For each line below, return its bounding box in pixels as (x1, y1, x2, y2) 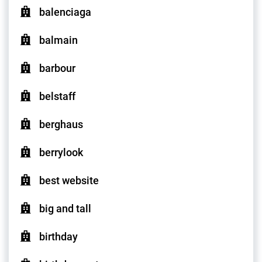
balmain (39, 34, 78, 47)
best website (39, 174, 99, 187)
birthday (39, 230, 78, 243)
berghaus (39, 118, 83, 131)
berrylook (39, 146, 83, 159)
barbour (39, 62, 75, 75)
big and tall (39, 202, 91, 215)
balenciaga (39, 6, 91, 19)
